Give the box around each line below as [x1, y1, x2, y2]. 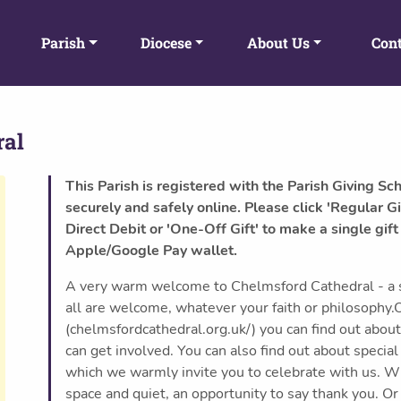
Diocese [140, 33, 192, 52]
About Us [246, 33, 310, 52]
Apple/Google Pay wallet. [65, 241, 237, 260]
